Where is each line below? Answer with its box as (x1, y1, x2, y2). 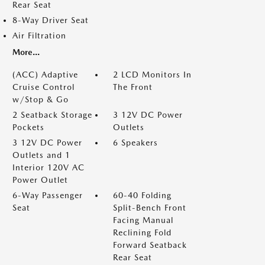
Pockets (12, 122, 44, 132)
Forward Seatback (113, 240, 187, 250)
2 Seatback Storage (12, 110, 92, 119)
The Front (113, 82, 153, 92)
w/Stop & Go (12, 95, 69, 104)
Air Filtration (12, 31, 66, 40)
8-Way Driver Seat (12, 15, 89, 25)
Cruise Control (12, 82, 75, 92)
